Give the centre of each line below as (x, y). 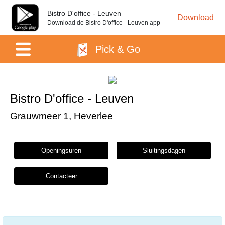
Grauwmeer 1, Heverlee (62, 116)
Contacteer (61, 176)
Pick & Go (116, 49)
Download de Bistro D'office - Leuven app (104, 23)
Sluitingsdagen (164, 151)
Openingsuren (61, 151)
